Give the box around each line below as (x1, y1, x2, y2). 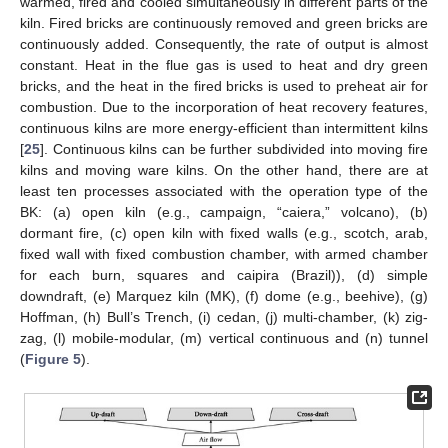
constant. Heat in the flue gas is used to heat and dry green (20, 57, 428, 74)
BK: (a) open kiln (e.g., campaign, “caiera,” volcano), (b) (20, 204, 428, 221)
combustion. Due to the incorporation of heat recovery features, (20, 99, 428, 116)
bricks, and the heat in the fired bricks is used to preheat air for (20, 78, 428, 95)
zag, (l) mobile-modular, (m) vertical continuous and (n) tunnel (20, 330, 428, 347)
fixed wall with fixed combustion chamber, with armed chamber (20, 246, 428, 263)
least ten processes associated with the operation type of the (20, 183, 428, 200)
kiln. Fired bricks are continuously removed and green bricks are (20, 15, 428, 32)
